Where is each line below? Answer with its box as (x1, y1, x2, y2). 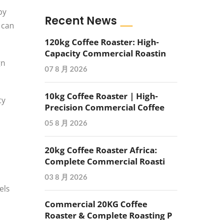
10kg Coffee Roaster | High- (45, 90, 158, 102)
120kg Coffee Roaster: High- (45, 36, 159, 48)
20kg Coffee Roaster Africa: (45, 144, 157, 156)
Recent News (45, 13, 117, 28)
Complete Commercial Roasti (45, 156, 165, 167)
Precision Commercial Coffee (45, 102, 165, 113)
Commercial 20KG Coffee (45, 198, 147, 210)
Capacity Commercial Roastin (45, 48, 166, 59)
